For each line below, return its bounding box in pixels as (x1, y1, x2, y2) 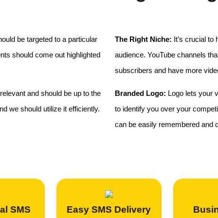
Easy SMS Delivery (67, 204, 151, 215)
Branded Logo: (115, 89, 166, 97)
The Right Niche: (115, 35, 172, 43)
